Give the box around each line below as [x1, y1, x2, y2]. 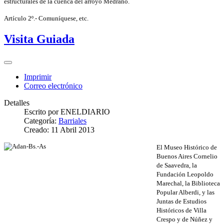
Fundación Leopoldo [156, 170, 213, 178]
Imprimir [24, 72, 51, 81]
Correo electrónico [24, 81, 82, 90]
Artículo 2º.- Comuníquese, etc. [4, 14, 88, 22]
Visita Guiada [4, 32, 74, 45]
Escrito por [24, 107, 60, 116]
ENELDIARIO [60, 107, 110, 116]
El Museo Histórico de [156, 143, 217, 151]
